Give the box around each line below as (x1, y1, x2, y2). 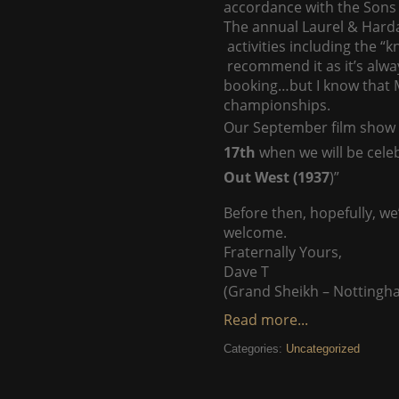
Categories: (224, 342, 286, 355)
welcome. (224, 223, 287, 242)
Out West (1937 (224, 167, 330, 187)
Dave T (224, 262, 269, 281)
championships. (224, 95, 330, 115)
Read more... (224, 310, 308, 330)
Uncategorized (286, 342, 360, 355)
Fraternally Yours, (224, 242, 342, 262)
